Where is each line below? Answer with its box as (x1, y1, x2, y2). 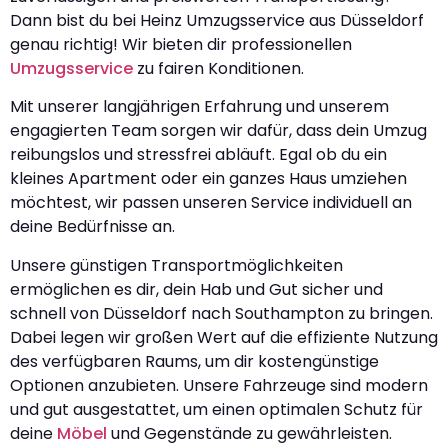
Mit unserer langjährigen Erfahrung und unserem (10, 95, 389, 119)
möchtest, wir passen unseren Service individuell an (10, 191, 412, 215)
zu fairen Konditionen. (133, 57, 304, 81)
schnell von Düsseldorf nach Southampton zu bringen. (10, 301, 433, 325)
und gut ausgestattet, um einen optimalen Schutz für (10, 397, 423, 421)
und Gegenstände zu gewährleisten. (107, 421, 392, 445)
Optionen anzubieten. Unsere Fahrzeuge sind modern (10, 373, 428, 397)
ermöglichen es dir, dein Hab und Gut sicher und (10, 277, 383, 301)
